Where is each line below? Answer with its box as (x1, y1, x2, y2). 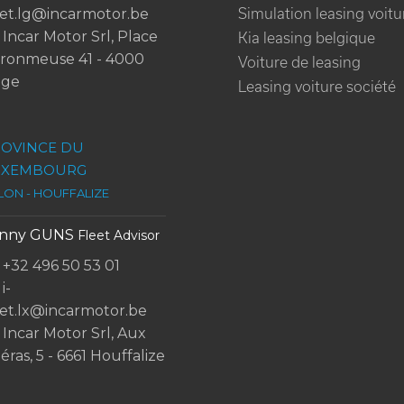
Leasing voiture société (238, 78, 396, 95)
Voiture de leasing (238, 54, 361, 70)
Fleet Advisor (78, 227, 160, 243)
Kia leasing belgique (238, 30, 375, 46)
